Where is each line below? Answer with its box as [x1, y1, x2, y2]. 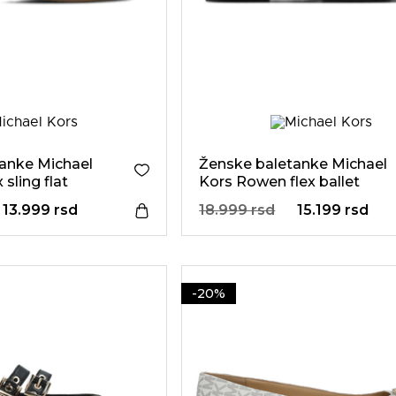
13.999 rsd [3, 202, 78, 218]
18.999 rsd [199, 202, 276, 218]
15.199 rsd [297, 202, 369, 218]
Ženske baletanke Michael [199, 156, 388, 172]
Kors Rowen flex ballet [199, 173, 361, 190]
